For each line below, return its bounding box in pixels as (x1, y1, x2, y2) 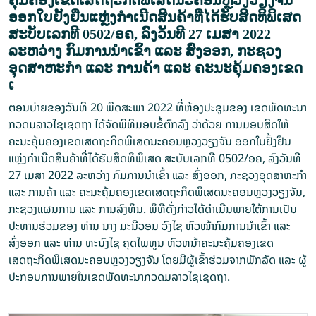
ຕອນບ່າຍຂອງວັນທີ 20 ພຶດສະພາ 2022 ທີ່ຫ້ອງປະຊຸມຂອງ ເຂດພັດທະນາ (8, 98, 307, 117)
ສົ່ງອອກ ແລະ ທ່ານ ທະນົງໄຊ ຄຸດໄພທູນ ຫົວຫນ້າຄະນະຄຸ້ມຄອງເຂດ (8, 233, 274, 253)
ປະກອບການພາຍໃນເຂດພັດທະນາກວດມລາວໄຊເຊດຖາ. (8, 267, 230, 286)
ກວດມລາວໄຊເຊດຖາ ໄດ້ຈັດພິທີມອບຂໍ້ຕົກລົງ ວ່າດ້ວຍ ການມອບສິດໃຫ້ (8, 115, 289, 134)
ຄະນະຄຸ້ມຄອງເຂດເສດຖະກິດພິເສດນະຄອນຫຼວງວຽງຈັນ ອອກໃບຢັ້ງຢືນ (8, 132, 291, 151)
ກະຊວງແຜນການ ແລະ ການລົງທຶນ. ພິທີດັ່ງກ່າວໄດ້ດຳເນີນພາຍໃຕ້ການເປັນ (8, 200, 297, 219)
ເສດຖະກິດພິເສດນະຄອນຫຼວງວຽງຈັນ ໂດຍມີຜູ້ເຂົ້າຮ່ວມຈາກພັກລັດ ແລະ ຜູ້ (8, 250, 307, 269)
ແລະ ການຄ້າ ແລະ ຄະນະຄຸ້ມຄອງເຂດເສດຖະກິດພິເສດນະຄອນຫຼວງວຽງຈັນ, (8, 183, 305, 202)
